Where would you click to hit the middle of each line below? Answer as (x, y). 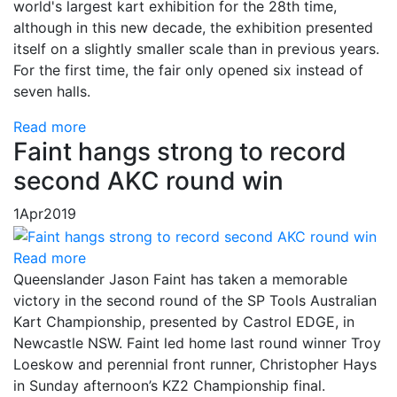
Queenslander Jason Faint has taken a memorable (180, 279)
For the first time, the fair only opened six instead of (188, 70)
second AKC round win (148, 181)
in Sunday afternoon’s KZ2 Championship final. (169, 385)
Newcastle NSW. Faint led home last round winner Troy (197, 343)
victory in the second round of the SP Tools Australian (195, 300)
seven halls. (52, 92)
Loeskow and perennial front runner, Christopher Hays (195, 364)
